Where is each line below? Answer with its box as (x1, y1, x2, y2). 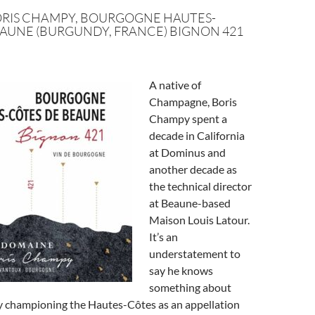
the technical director (149, 179, 252, 193)
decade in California (149, 129, 245, 142)
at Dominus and (149, 146, 226, 159)
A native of (149, 78, 201, 91)
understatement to (149, 247, 240, 260)
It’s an (149, 230, 178, 243)
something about (149, 281, 231, 294)
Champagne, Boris (149, 95, 237, 108)
